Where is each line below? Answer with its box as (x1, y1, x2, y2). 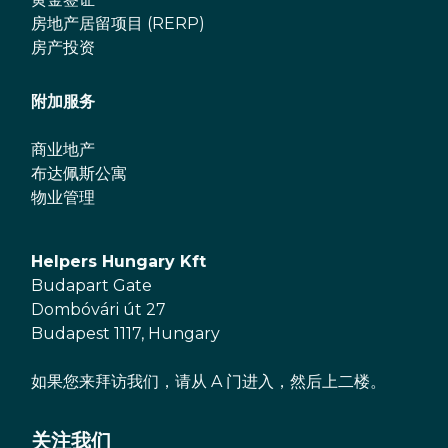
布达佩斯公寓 (31, 164, 127, 183)
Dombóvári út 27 (31, 300, 166, 319)
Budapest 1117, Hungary (31, 324, 220, 343)
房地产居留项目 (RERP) (31, 14, 205, 33)
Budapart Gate (31, 276, 152, 295)
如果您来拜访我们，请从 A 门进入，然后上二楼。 (31, 372, 386, 391)
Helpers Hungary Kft (31, 252, 206, 271)
